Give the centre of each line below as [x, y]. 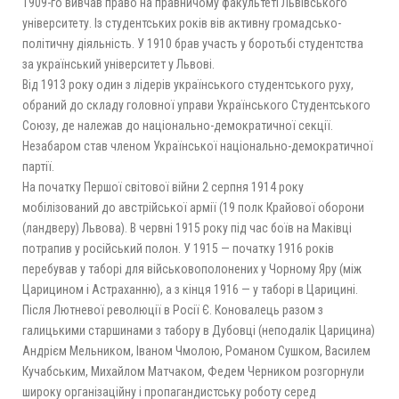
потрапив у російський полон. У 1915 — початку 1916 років [178, 248]
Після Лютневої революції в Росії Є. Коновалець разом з [173, 309]
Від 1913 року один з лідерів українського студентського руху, [188, 84]
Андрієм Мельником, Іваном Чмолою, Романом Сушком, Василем [196, 350]
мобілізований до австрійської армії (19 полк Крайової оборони [193, 207]
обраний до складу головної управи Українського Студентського [196, 105]
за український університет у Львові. [118, 64]
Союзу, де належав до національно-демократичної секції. [178, 125]
